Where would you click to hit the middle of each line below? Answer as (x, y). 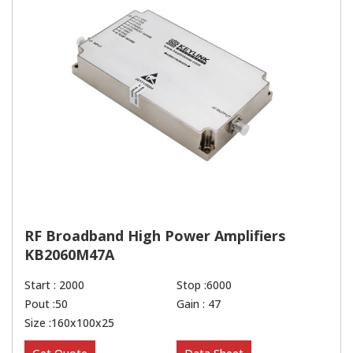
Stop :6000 (204, 285)
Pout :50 (46, 304)
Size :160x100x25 (69, 323)
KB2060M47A (69, 255)
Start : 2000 (54, 285)
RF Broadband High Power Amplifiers (155, 236)
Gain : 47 (199, 304)
